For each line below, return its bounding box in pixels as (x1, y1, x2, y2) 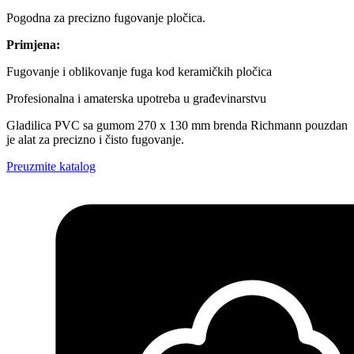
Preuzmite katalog (6, 160, 96, 174)
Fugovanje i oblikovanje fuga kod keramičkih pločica (6, 65, 272, 79)
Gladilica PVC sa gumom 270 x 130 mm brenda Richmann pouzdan (6, 119, 348, 133)
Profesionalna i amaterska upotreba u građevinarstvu (6, 92, 266, 106)
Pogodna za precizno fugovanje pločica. (6, 11, 205, 25)
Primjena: (6, 38, 60, 52)
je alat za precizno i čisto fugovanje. (6, 133, 184, 147)
